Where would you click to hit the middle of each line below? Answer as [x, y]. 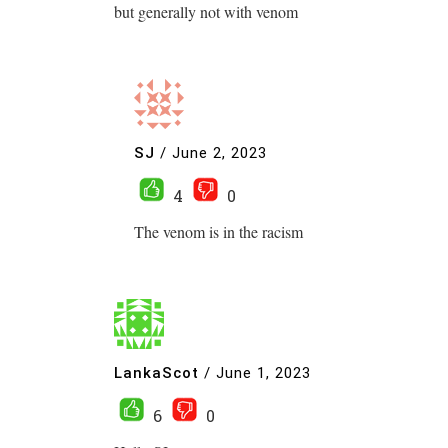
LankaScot [156, 373]
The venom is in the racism [218, 231]
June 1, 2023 [263, 373]
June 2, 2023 [219, 153]
